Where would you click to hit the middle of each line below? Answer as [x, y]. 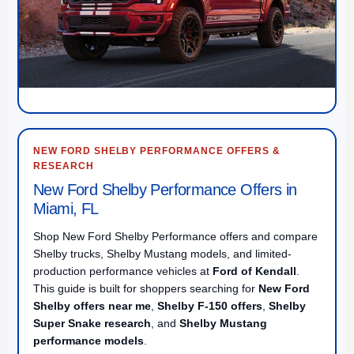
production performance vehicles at [123, 271]
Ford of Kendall [254, 271]
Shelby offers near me [92, 305]
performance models [88, 340]
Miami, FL [66, 208]
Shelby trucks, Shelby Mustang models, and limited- [162, 253]
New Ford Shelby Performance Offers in [165, 189]
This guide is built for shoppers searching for [146, 288]
